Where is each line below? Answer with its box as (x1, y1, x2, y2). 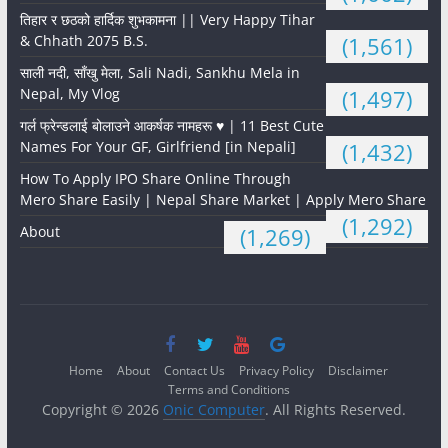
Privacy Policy (239, 362, 315, 380)
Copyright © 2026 (41, 400, 163, 420)
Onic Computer (162, 400, 265, 420)
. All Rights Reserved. (264, 400, 406, 420)
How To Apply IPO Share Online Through (19, 169, 291, 189)
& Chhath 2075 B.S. (19, 31, 148, 51)
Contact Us (164, 362, 226, 380)
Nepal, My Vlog (19, 84, 120, 104)
